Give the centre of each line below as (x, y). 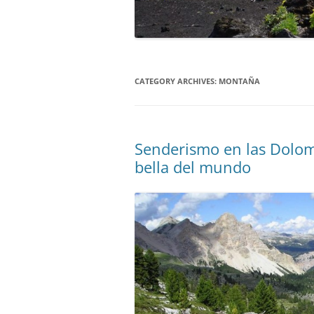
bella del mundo (193, 166)
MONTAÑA (239, 81)
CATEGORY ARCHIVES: (177, 81)
